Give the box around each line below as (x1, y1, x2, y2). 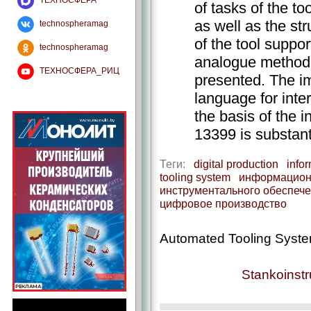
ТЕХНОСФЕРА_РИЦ (37, 66, 119, 76)
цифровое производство (160, 197, 287, 210)
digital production (194, 158, 278, 170)
